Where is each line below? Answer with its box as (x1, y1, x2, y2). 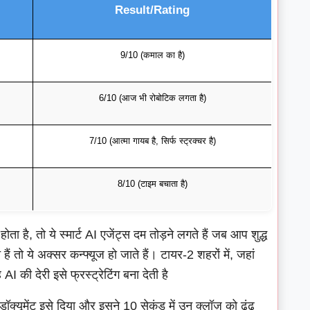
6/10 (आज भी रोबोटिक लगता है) (98, 93, 206, 104)
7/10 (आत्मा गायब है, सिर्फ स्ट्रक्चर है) (89, 136, 216, 147)
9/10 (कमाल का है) (120, 50, 185, 61)
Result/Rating (115, 3, 190, 17)
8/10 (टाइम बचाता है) (117, 179, 188, 190)
